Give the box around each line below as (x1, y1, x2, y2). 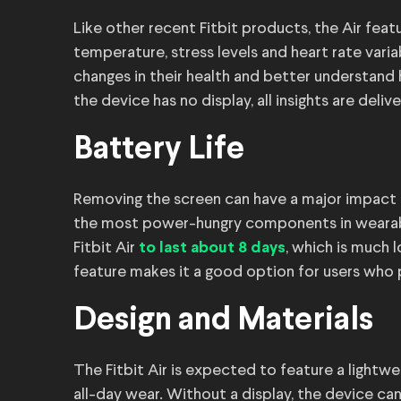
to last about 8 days (139, 241, 286, 256)
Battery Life (73, 135, 244, 166)
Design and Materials (73, 306, 373, 337)
